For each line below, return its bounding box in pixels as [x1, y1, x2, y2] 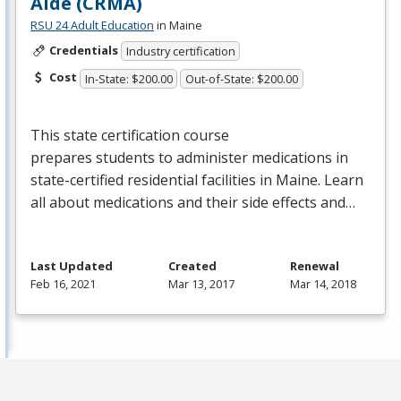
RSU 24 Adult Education [30, 16, 154, 33]
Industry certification [125, 43, 235, 60]
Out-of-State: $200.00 [185, 71, 299, 88]
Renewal [290, 258, 339, 275]
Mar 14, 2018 [290, 276, 356, 293]
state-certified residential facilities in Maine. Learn [30, 170, 363, 191]
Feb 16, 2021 [30, 276, 96, 293]
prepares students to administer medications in [30, 148, 348, 168]
